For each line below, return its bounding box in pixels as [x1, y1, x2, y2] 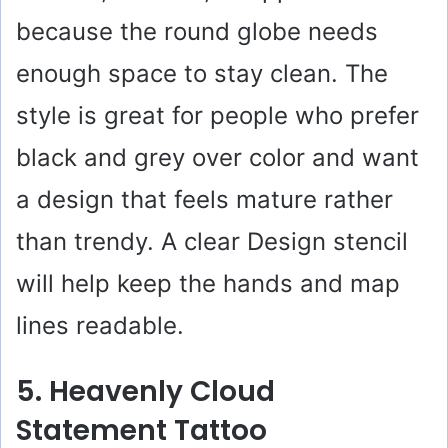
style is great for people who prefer [16, 101, 419, 131]
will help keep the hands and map [16, 269, 400, 299]
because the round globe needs [16, 17, 378, 47]
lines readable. [16, 311, 184, 341]
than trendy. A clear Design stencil [16, 227, 408, 257]
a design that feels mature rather [16, 185, 393, 215]
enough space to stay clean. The [16, 59, 388, 89]
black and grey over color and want [16, 143, 419, 173]
